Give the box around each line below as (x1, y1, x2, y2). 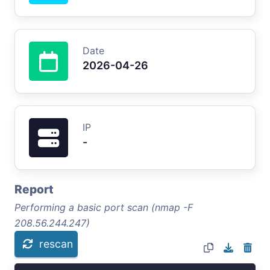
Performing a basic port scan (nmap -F (14, 201, 193, 213)
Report (14, 181, 54, 196)
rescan (39, 237, 73, 250)
